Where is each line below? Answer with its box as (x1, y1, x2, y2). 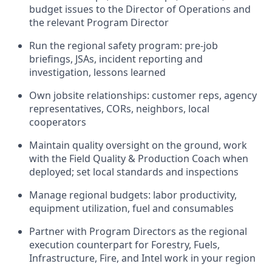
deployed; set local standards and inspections (29, 165, 239, 178)
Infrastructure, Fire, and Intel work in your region (29, 251, 256, 265)
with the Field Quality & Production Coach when (29, 152, 248, 165)
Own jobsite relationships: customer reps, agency (29, 89, 257, 102)
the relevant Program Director (29, 16, 169, 29)
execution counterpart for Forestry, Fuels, (29, 238, 220, 251)
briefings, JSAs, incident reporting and (29, 52, 203, 66)
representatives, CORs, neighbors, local (29, 102, 209, 115)
